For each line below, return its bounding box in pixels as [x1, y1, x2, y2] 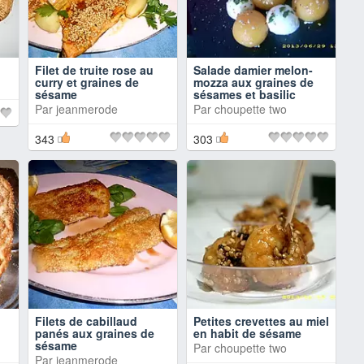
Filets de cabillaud [35, 313, 137, 329]
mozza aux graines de [193, 74, 314, 90]
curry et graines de [35, 74, 139, 90]
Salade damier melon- [193, 62, 313, 78]
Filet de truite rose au [35, 62, 154, 78]
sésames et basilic [193, 86, 296, 102]
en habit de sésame [193, 325, 301, 341]
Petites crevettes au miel [193, 313, 329, 329]
